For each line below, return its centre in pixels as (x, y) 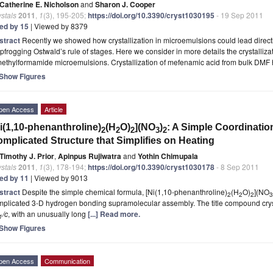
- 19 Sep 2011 (239, 15)
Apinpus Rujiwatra (90, 156)
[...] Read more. (114, 214)
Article (54, 109)
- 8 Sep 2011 (237, 166)
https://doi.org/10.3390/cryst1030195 (151, 15)
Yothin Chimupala (168, 156)
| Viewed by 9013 (58, 177)
